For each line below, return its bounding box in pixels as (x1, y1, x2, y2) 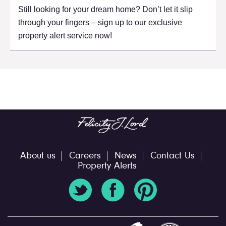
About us (20, 151, 55, 161)
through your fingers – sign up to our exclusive (18, 18, 182, 27)
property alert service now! (18, 31, 112, 40)
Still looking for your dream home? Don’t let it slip (18, 5, 193, 14)
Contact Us (150, 151, 195, 161)
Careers (69, 151, 101, 161)
